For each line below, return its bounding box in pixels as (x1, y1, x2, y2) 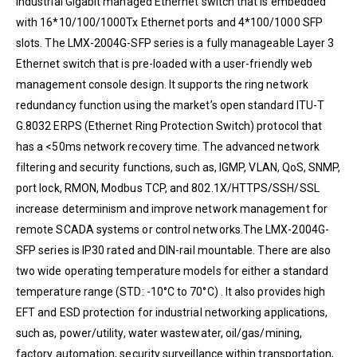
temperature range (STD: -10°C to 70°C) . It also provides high (16, 284, 326, 298)
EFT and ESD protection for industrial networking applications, (16, 305, 328, 319)
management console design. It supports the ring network (16, 77, 308, 91)
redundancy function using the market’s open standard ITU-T (16, 98, 325, 112)
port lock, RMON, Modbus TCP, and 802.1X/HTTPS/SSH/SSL (16, 181, 320, 194)
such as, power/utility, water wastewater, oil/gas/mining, (16, 326, 302, 339)
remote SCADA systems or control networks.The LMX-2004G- (16, 222, 329, 236)
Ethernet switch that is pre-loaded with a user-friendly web (16, 57, 313, 70)
